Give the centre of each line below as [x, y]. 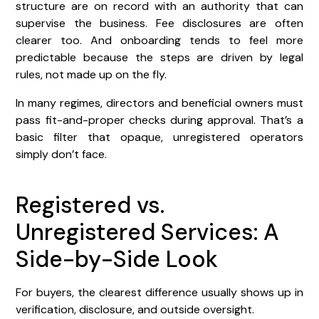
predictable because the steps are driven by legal [159, 57]
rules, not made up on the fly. [91, 74]
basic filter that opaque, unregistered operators [159, 137]
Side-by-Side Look [117, 259]
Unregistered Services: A [148, 232]
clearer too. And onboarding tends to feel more [159, 40]
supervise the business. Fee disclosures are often [159, 23]
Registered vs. [90, 205]
